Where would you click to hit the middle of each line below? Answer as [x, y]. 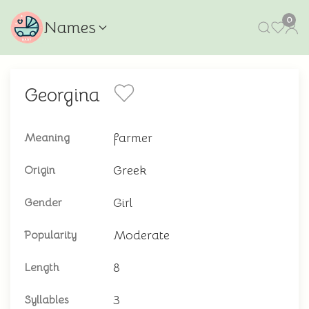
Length [42, 268]
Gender [43, 203]
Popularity [50, 235]
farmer [133, 138]
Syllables [46, 300]
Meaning [47, 138]
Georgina [62, 95]
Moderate [141, 235]
